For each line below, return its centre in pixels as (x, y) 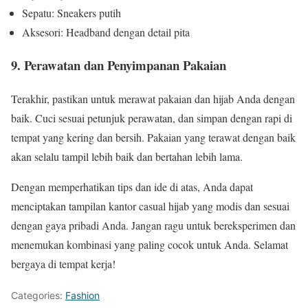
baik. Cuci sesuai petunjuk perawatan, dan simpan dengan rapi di (152, 118)
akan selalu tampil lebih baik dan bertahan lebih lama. (127, 157)
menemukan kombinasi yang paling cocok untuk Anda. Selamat (150, 245)
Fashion (82, 296)
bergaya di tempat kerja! (63, 264)
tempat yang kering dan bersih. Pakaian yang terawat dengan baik (153, 137)
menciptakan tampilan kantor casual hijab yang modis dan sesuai (150, 206)
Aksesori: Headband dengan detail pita (106, 32)
